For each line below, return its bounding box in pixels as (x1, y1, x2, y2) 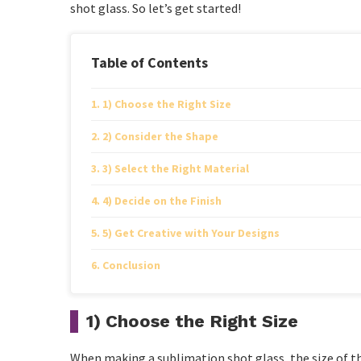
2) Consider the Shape (102, 129, 218, 143)
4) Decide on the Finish (102, 193, 222, 208)
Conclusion (102, 258, 160, 272)
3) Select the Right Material (102, 161, 249, 176)
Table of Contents (91, 53, 208, 72)
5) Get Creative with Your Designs (102, 226, 280, 240)
